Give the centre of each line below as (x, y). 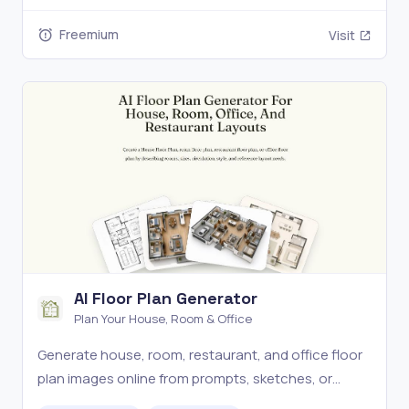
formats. (64, 17)
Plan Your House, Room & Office (163, 318)
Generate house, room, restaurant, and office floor (200, 354)
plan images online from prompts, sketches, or (185, 378)
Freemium (89, 34)
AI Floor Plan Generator (166, 298)
